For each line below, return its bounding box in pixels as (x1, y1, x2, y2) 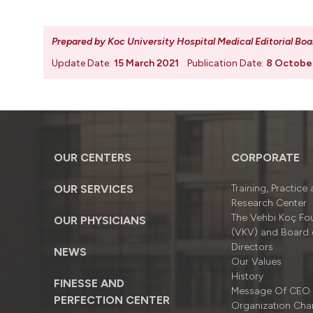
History (231, 270, 264, 282)
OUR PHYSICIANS (54, 214, 146, 227)
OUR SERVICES (54, 182, 133, 196)
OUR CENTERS (54, 151, 131, 164)
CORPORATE (231, 151, 300, 164)
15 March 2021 (114, 57, 179, 69)
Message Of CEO (231, 285, 311, 297)
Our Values (231, 256, 282, 268)
